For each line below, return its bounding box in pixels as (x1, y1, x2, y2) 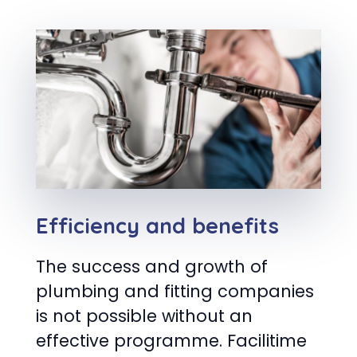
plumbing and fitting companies (36, 280, 314, 304)
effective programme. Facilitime (36, 329, 307, 353)
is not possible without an (36, 304, 253, 328)
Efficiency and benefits (36, 212, 279, 240)
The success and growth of (36, 255, 268, 279)
